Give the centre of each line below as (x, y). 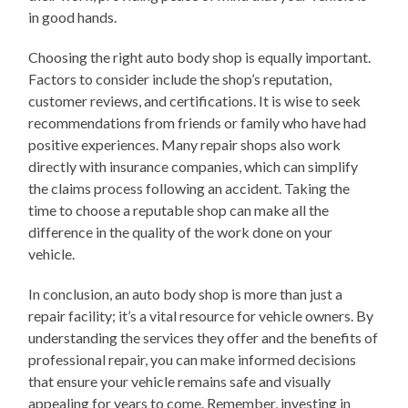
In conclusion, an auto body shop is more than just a (186, 293)
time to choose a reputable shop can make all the (179, 209)
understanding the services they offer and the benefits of (204, 337)
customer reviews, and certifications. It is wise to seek (195, 100)
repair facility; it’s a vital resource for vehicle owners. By (201, 315)
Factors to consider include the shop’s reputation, (180, 78)
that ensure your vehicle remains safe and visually (180, 381)
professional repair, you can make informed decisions (193, 359)
